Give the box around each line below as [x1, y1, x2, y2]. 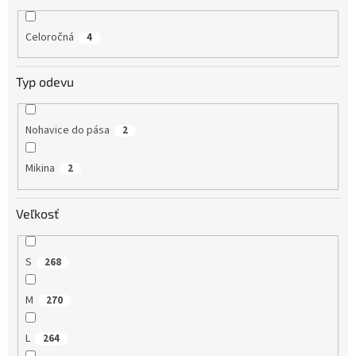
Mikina [25, 161, 55, 177]
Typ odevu [16, 74, 74, 90]
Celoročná [25, 29, 74, 45]
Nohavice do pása [25, 122, 110, 139]
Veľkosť [16, 205, 59, 221]
